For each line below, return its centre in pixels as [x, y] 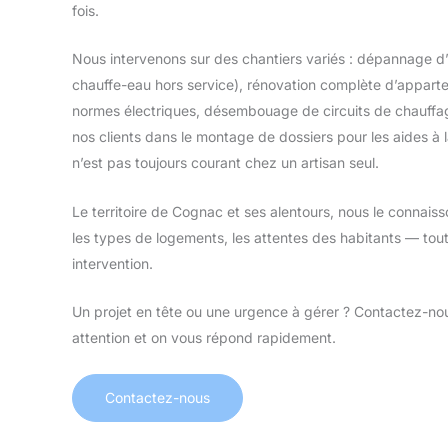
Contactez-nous [157, 397]
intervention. [112, 263]
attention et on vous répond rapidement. [204, 338]
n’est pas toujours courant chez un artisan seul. [225, 163]
